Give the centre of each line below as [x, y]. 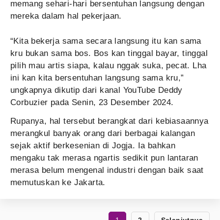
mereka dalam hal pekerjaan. [66, 16]
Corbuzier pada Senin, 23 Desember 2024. [92, 103]
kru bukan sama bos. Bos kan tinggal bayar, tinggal [109, 54]
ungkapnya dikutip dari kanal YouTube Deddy [96, 90]
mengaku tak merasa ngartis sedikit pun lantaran [104, 158]
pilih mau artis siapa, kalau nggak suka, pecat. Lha [109, 66]
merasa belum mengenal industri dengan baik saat [107, 170]
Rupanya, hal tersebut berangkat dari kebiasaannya [110, 121]
